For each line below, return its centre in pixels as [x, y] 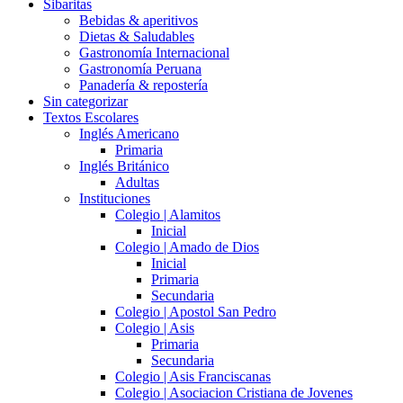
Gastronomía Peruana [140, 68]
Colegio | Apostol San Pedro [196, 311]
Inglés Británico [124, 166]
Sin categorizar [85, 101]
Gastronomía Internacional [154, 52]
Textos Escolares [91, 117]
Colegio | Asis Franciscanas [193, 376]
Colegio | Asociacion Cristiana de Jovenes [234, 392]
